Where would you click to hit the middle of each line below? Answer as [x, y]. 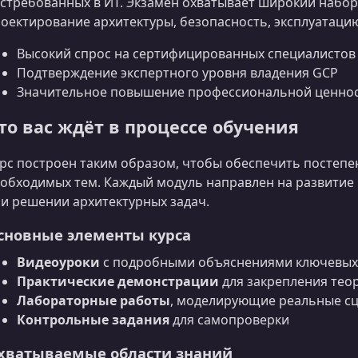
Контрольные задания [93, 319]
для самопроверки [229, 319]
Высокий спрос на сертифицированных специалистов [186, 54]
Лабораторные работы [93, 300]
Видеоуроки [58, 262]
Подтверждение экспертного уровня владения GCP [177, 73]
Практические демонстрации [118, 281]
